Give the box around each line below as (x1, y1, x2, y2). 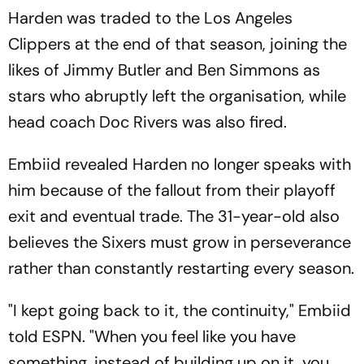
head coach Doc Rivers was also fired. (8, 111, 287, 132)
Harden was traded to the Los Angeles (8, 7, 292, 28)
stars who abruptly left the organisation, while (8, 85, 346, 106)
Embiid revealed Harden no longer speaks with (8, 154, 351, 175)
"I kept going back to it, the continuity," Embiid (8, 300, 351, 321)
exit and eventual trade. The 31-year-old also (8, 206, 340, 227)
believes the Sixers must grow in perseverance (8, 232, 351, 253)
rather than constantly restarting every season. (8, 258, 354, 279)
